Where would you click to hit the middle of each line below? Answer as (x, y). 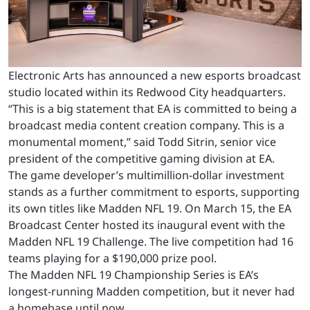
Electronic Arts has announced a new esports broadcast (155, 75)
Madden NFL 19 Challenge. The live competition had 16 (151, 241)
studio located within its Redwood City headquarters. (147, 92)
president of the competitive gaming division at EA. (142, 158)
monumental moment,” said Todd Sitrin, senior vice (142, 142)
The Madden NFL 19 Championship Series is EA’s (134, 274)
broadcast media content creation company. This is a (146, 125)
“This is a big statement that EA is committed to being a (153, 108)
